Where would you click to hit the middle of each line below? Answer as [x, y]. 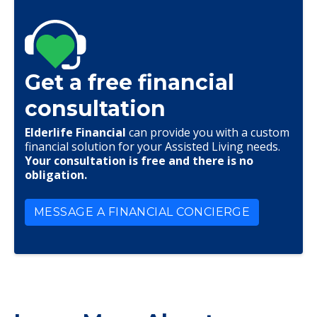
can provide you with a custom [208, 132]
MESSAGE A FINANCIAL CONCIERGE [142, 212]
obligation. [56, 175]
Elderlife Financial [75, 132]
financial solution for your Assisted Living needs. [152, 146]
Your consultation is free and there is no [139, 161]
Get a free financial [129, 82]
